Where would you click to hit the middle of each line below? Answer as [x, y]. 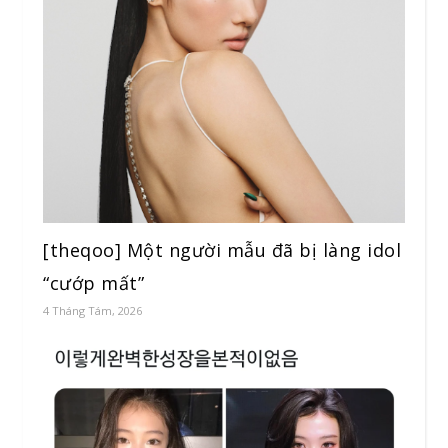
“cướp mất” [93, 282]
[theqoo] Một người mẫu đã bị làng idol [222, 249]
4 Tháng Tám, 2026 [92, 310]
